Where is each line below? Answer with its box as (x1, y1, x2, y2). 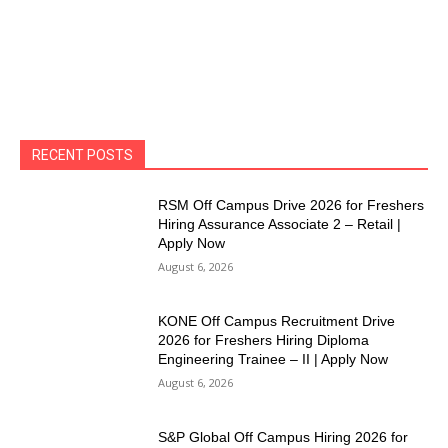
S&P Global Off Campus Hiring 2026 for (158, 428, 409, 445)
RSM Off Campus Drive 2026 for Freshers (158, 197, 425, 214)
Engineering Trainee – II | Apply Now (158, 351, 389, 368)
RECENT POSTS (32, 147, 133, 164)
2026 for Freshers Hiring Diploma (158, 332, 370, 349)
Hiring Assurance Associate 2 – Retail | (158, 216, 402, 233)
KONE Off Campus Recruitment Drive (158, 313, 396, 330)
